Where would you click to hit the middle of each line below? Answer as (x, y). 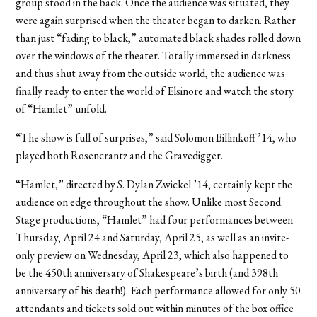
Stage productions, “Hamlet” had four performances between (155, 219)
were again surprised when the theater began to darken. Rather (156, 20)
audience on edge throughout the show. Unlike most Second (149, 202)
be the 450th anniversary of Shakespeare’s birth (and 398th (147, 272)
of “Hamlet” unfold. (62, 108)
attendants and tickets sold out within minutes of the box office (155, 308)
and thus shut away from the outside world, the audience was (151, 73)
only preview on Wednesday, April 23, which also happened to (152, 255)
